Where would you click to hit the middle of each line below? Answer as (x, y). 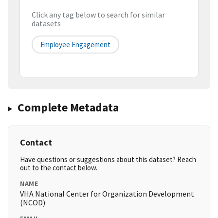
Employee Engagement (75, 45)
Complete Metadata (68, 108)
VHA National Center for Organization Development (107, 194)
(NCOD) (33, 203)
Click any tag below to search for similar (98, 15)
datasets (46, 24)
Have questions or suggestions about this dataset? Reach (108, 160)
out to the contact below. (59, 168)
